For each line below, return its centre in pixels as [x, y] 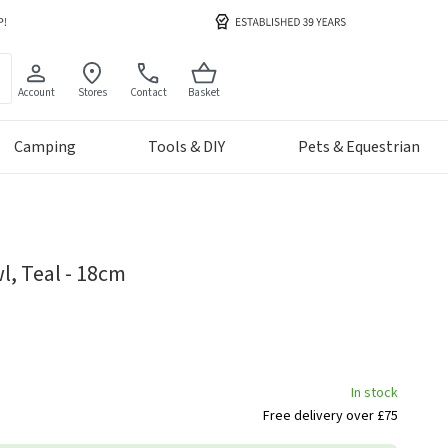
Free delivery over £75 [330, 416]
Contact [148, 92]
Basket [204, 92]
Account [36, 92]
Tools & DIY [187, 147]
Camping [44, 147]
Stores [92, 92]
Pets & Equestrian [359, 147]
